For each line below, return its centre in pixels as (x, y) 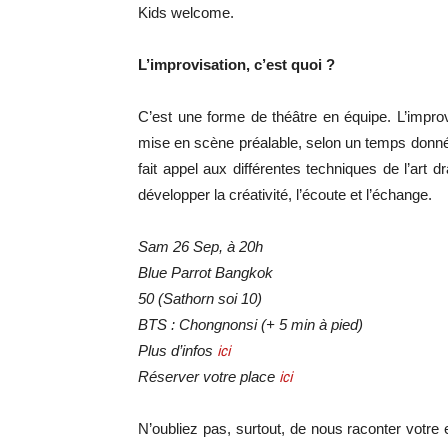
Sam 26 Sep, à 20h (200, 246)
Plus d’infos (177, 350)
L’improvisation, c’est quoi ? (236, 64)
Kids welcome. (186, 12)
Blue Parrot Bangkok (205, 272)
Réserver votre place (208, 376)
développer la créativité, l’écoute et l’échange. (285, 194)
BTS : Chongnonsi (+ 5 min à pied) (250, 324)
